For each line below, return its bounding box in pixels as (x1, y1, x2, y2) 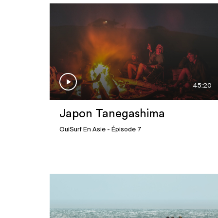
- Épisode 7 (106, 126, 141, 134)
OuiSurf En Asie (59, 126, 106, 134)
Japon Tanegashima (59, 108, 165, 120)
